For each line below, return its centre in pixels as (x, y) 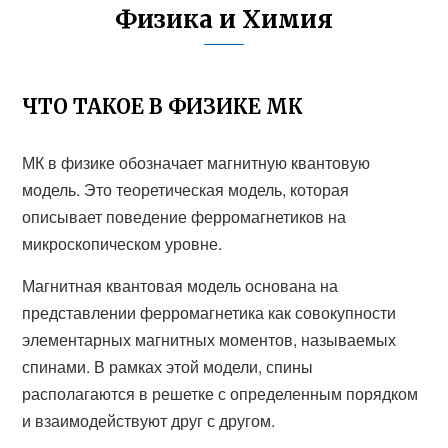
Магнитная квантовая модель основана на (180, 285)
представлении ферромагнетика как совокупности (209, 312)
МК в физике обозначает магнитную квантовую (196, 162)
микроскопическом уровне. (122, 243)
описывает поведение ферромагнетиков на (184, 216)
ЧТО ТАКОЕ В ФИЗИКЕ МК (163, 106)
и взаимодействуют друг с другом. (149, 420)
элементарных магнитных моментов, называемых (209, 339)
